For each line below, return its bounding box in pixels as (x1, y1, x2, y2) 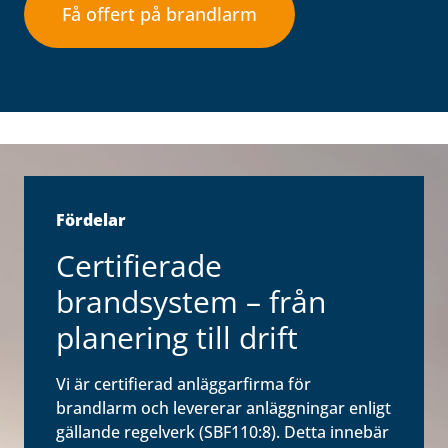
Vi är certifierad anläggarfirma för (56, 373, 311, 395)
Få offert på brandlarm (62, 2, 257, 26)
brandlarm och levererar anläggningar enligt (56, 397, 391, 419)
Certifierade (56, 245, 222, 286)
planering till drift (56, 317, 298, 358)
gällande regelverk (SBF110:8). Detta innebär (56, 421, 389, 443)
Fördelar (56, 209, 126, 231)
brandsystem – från (56, 281, 326, 322)
